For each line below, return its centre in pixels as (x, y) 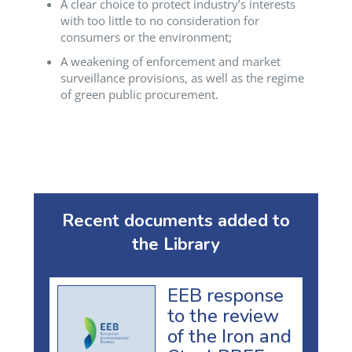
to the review (223, 315)
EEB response (225, 295)
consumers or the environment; (146, 37)
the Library (176, 245)
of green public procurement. (139, 95)
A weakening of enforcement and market (170, 62)
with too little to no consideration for (159, 21)
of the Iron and (229, 336)
